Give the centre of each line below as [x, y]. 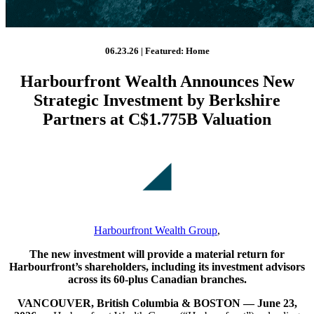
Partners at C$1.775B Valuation [157, 120]
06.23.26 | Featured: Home [157, 50]
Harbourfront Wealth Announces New [157, 82]
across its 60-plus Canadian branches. [157, 280]
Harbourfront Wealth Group [156, 231]
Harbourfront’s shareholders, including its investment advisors [157, 267]
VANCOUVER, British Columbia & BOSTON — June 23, [157, 303]
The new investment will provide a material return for [157, 254]
